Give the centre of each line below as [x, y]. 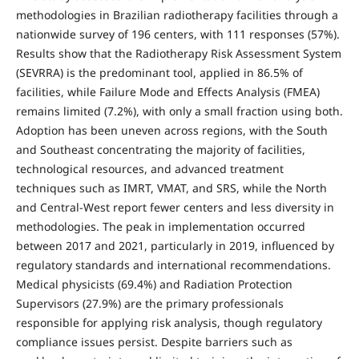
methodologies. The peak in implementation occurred [160, 226]
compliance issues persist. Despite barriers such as [154, 341]
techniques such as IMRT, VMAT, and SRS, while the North [171, 188]
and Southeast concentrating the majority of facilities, [160, 149]
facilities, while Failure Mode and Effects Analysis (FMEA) [167, 91]
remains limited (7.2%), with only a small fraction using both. [179, 111]
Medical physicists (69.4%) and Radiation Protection [154, 284]
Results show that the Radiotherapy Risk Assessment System [178, 53]
